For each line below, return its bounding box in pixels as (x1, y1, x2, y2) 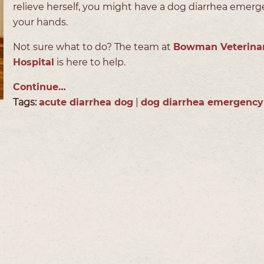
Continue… (13, 81, 66, 93)
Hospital (13, 56, 54, 68)
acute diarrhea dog (39, 96, 133, 108)
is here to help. (54, 56, 128, 68)
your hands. (13, 16, 70, 28)
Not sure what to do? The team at (13, 41, 173, 52)
